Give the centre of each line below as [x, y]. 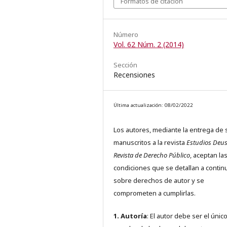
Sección [125, 65]
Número [126, 35]
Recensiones [134, 75]
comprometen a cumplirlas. [155, 193]
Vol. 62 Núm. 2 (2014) [149, 45]
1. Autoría [130, 216]
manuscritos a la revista [150, 143]
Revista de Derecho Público [152, 155]
